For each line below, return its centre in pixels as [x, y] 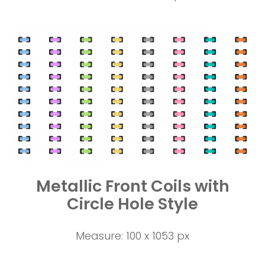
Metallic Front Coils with [132, 186]
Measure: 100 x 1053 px [132, 235]
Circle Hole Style [132, 203]
